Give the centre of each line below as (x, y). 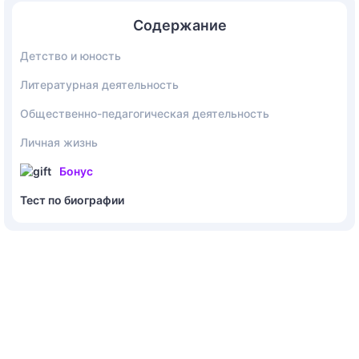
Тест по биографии (72, 200)
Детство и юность (71, 56)
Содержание (179, 26)
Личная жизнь (59, 143)
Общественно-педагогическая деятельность (145, 114)
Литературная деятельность (99, 85)
